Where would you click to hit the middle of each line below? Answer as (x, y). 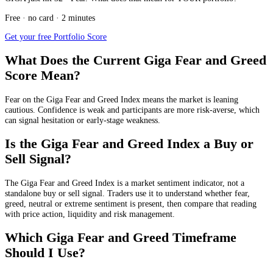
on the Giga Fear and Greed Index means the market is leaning (129, 99)
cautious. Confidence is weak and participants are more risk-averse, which (132, 109)
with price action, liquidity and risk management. (90, 214)
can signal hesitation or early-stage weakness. (83, 120)
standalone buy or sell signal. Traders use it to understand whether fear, (127, 193)
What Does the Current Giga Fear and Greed (136, 60)
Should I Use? (45, 253)
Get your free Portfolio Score (56, 37)
